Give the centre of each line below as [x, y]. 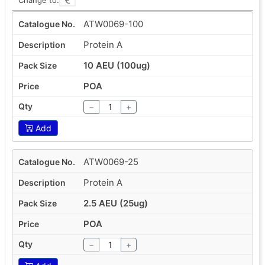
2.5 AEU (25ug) [116, 203]
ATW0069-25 [111, 161]
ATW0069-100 [113, 24]
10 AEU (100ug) [117, 65]
